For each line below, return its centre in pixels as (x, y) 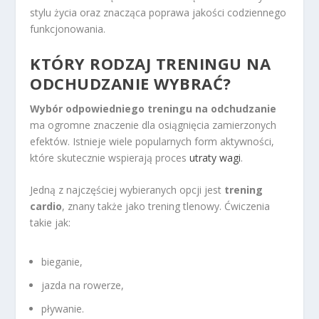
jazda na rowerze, (83, 286)
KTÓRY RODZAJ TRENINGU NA (151, 63)
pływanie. (63, 308)
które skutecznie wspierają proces (110, 157)
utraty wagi (215, 157)
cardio (46, 206)
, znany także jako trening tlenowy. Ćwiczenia (166, 206)
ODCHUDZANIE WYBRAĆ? (131, 83)
